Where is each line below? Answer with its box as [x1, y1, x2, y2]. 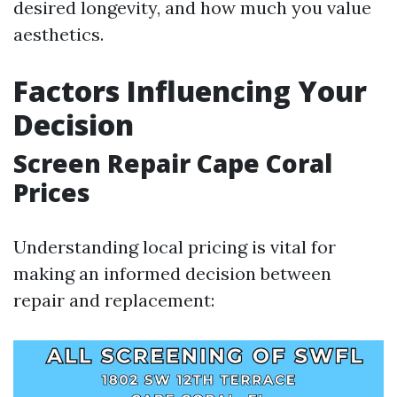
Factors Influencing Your [13, 72, 367, 110]
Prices [13, 175, 90, 209]
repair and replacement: [13, 289, 214, 311]
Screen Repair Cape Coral [13, 146, 332, 180]
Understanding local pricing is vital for [13, 236, 336, 258]
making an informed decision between [13, 262, 331, 284]
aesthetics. [13, 23, 104, 45]
